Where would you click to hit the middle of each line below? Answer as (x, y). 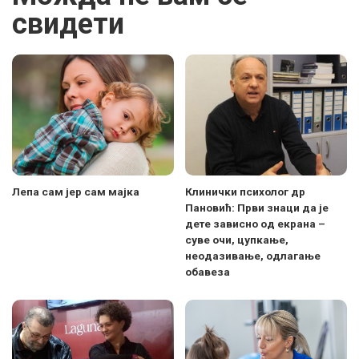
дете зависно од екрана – (255, 224)
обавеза (208, 272)
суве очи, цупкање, (237, 240)
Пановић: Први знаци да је (257, 208)
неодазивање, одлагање (253, 256)
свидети (68, 24)
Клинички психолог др (245, 192)
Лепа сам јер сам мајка (76, 192)
